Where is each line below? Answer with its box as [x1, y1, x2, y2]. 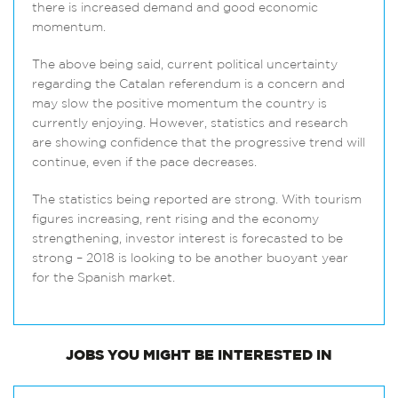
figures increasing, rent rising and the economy [32, 213, 319, 227]
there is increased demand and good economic [32, 2, 318, 15]
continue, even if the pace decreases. [32, 156, 257, 170]
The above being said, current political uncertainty [32, 59, 338, 72]
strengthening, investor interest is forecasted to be [32, 233, 343, 246]
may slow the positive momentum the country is [32, 98, 327, 111]
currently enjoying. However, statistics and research [32, 117, 348, 131]
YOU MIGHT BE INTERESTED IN [104, 348, 332, 362]
